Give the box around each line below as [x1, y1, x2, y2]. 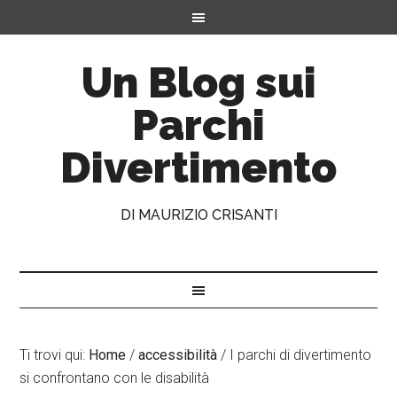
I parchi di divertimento [226, 346, 372, 363]
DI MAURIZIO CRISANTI [120, 206, 277, 223]
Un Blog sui [81, 58, 316, 107]
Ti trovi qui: [19, 346, 90, 363]
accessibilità [138, 346, 218, 363]
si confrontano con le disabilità [19, 370, 210, 386]
